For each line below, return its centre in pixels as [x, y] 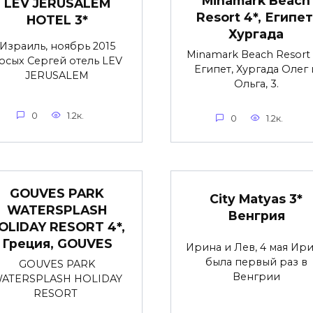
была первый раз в [256, 262]
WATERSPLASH [57, 210]
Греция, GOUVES [57, 243]
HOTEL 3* [57, 20]
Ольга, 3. [256, 84]
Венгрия [256, 215]
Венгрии [256, 276]
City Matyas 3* [256, 198]
